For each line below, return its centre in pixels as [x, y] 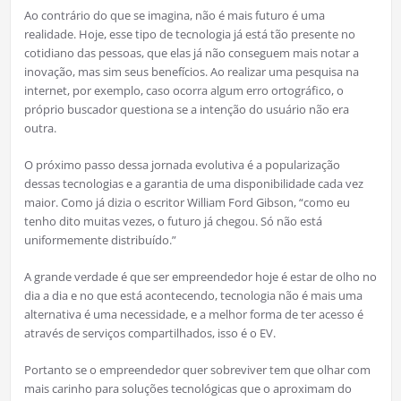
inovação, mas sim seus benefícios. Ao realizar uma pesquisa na [191, 72]
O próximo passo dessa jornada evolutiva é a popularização [182, 165]
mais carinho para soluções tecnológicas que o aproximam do [188, 389]
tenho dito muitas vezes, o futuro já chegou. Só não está [173, 222]
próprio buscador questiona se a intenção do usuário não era [186, 110]
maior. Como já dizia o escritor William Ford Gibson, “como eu [187, 203]
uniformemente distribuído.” [100, 240]
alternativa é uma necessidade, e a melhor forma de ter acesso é [193, 315]
